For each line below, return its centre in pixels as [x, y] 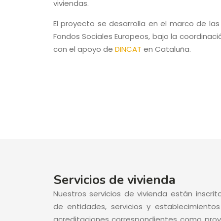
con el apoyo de [84, 49]
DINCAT [128, 49]
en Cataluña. [166, 49]
